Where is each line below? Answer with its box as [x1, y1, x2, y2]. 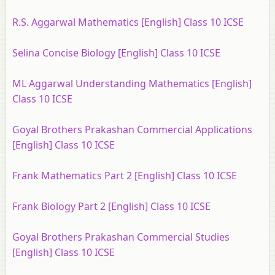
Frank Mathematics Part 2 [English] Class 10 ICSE [12, 169, 237, 182]
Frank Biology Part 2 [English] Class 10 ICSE [12, 199, 211, 213]
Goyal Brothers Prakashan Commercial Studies [12, 230, 230, 244]
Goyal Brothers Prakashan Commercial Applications [12, 123, 252, 136]
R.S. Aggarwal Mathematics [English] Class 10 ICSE [12, 15, 244, 29]
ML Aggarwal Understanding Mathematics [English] [12, 77, 252, 90]
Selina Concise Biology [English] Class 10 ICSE [12, 46, 220, 60]
